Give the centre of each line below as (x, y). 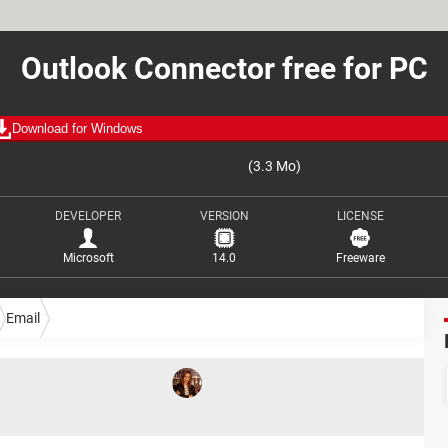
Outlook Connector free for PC (224, 68)
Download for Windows (77, 128)
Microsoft (88, 258)
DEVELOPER (88, 216)
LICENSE (360, 216)
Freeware (360, 258)
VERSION (224, 216)
